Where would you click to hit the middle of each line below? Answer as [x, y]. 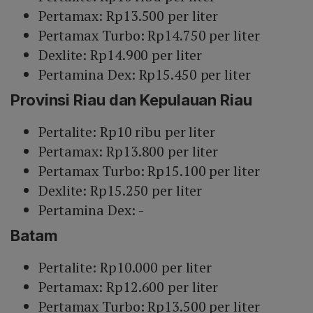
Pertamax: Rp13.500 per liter [129, 16]
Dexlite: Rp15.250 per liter [121, 191]
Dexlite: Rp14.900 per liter [121, 55]
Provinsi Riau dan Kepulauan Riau [131, 100]
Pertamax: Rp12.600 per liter [129, 287]
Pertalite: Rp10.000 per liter [125, 268]
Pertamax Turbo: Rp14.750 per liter [149, 36]
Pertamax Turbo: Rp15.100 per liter [149, 171]
